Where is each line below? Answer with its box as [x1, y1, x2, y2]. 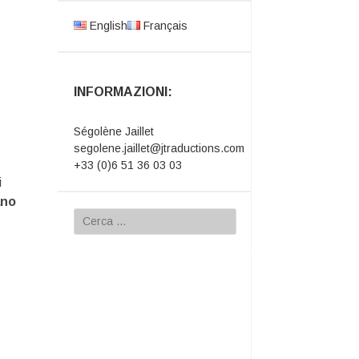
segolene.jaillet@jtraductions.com [73, 142, 244, 155]
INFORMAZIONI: [73, 85, 172, 99]
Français [139, 19, 188, 32]
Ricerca [72, 209, 111, 222]
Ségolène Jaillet [73, 125, 154, 138]
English [86, 19, 127, 32]
